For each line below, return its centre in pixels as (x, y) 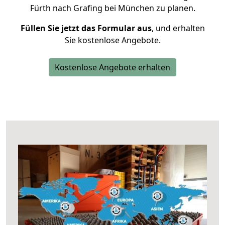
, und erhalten (178, 28)
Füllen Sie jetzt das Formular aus (86, 28)
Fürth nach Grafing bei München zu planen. (113, 8)
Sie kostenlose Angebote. (113, 40)
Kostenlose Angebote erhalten (113, 67)
